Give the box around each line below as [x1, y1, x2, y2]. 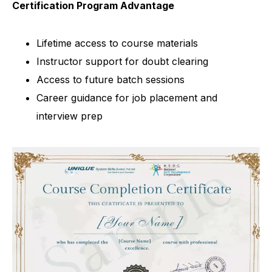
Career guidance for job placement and [36, 92, 217, 104]
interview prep [36, 110, 103, 123]
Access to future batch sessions [36, 73, 185, 86]
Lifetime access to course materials [36, 37, 198, 50]
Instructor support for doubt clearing [36, 55, 208, 68]
